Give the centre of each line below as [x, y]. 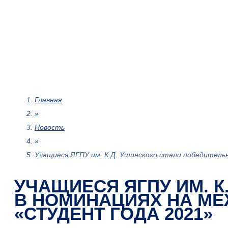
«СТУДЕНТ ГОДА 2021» [113, 214]
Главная [48, 100]
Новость [50, 127]
